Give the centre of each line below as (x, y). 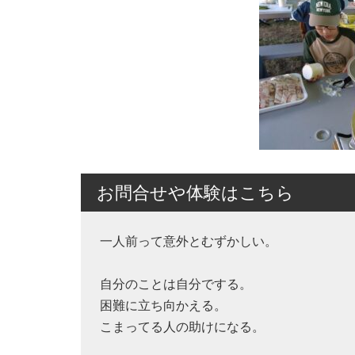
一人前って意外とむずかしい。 (189, 241)
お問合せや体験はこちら (195, 193)
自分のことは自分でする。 (176, 284)
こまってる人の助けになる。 (182, 326)
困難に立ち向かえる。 (163, 305)
